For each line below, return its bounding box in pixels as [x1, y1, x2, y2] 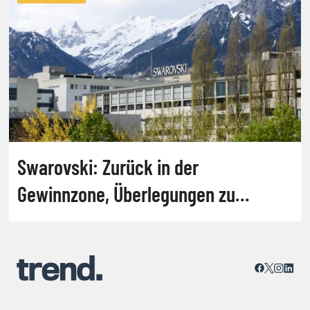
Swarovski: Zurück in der [17, 154, 199, 179]
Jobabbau [17, 208, 89, 233]
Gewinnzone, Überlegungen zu [17, 181, 235, 206]
